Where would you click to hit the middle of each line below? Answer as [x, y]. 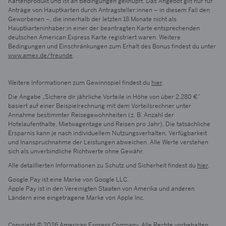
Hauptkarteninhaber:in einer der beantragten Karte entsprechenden [104, 29]
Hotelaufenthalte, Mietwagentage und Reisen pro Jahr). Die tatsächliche [109, 124]
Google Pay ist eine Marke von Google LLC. [68, 180]
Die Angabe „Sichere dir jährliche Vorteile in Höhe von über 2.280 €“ [104, 97]
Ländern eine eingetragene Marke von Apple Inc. [76, 198]
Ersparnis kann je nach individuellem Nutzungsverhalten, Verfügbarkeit [107, 133]
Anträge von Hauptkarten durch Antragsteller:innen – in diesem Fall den [109, 10]
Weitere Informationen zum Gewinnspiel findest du [80, 83]
